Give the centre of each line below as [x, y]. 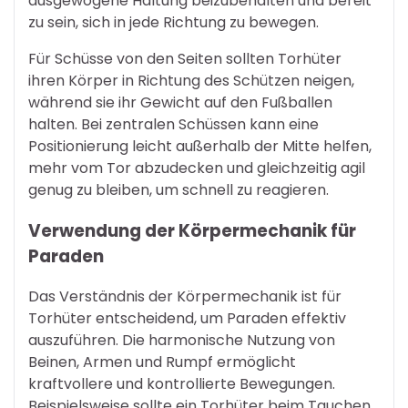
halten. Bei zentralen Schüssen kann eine [173, 124]
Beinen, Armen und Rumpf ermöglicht [162, 362]
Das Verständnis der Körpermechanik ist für [185, 297]
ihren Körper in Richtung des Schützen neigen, [191, 80]
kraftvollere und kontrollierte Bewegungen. [182, 384]
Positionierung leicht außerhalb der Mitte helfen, [200, 146]
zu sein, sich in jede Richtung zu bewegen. [173, 22]
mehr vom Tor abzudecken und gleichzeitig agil [197, 168]
